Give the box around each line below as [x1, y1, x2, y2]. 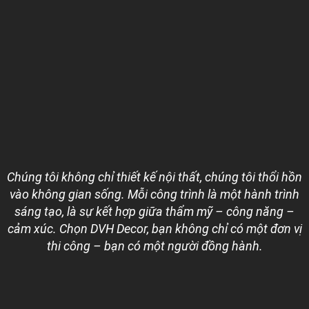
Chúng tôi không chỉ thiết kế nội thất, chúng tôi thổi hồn [7, 169, 302, 184]
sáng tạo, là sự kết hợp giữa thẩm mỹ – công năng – [14, 203, 295, 219]
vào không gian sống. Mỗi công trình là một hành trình [10, 186, 299, 201]
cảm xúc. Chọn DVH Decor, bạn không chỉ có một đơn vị [7, 221, 302, 236]
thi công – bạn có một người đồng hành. [46, 238, 263, 253]
